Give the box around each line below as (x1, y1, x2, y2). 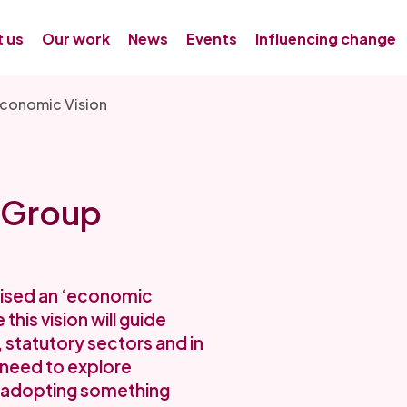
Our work (42, 29, 110, 48)
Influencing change (255, 29, 396, 48)
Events (186, 29, 237, 48)
